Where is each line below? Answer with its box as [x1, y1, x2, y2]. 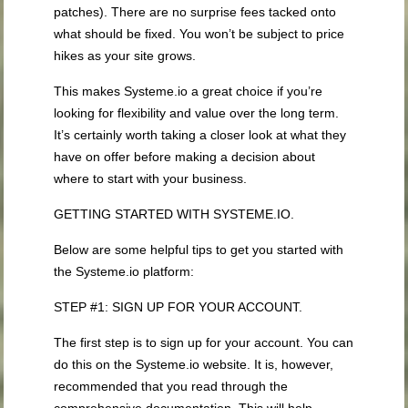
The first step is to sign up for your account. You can [54, 335, 354, 351]
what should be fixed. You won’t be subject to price [54, 26, 345, 42]
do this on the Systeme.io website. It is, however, [54, 357, 334, 372]
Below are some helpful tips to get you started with [54, 242, 344, 258]
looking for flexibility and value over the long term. [54, 106, 340, 121]
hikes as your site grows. [54, 48, 197, 64]
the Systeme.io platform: [54, 264, 195, 280]
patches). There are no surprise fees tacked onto [54, 5, 337, 20]
